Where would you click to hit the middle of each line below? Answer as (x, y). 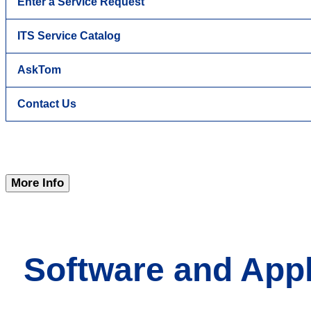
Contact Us (47, 104)
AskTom (39, 70)
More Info (37, 183)
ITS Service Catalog (69, 36)
